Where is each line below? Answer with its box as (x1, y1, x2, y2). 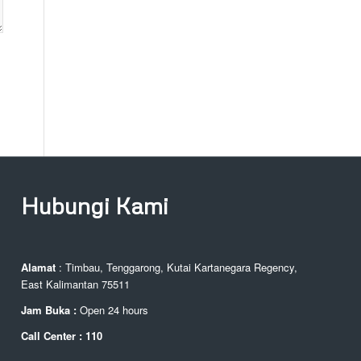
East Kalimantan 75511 (21, 276, 131, 293)
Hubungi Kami (21, 191, 169, 219)
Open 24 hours (80, 302, 149, 318)
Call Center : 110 (21, 328, 103, 344)
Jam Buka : (21, 302, 81, 318)
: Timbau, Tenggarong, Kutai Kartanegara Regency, (56, 259, 298, 276)
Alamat (21, 259, 56, 276)
